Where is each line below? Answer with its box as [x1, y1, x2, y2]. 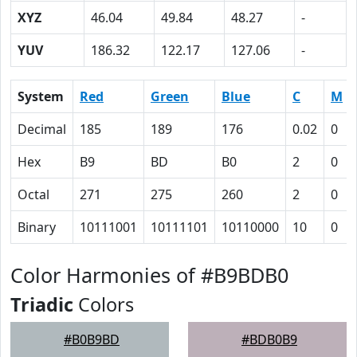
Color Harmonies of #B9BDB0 [10, 261, 288, 288]
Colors [73, 292, 134, 317]
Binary [18, 218, 56, 236]
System [18, 88, 64, 105]
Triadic [10, 292, 73, 317]
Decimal [18, 120, 66, 138]
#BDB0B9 [241, 331, 297, 348]
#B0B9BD [64, 331, 120, 348]
